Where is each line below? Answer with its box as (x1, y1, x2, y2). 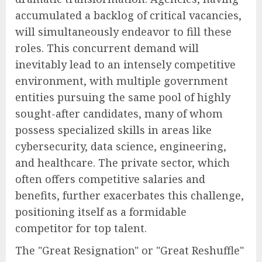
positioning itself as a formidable (15, 204, 187, 219)
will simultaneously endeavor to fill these (15, 24, 232, 39)
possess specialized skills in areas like (15, 122, 212, 137)
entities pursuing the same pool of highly (15, 89, 230, 104)
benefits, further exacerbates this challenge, (15, 188, 244, 202)
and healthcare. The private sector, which (15, 155, 230, 170)
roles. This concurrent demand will (15, 40, 199, 55)
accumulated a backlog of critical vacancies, (15, 8, 242, 22)
